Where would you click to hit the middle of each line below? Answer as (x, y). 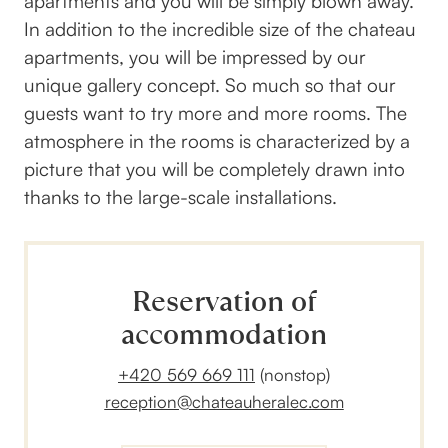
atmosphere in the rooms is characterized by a (217, 141)
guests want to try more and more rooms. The (215, 113)
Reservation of (224, 301)
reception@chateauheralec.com (224, 401)
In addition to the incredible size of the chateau (220, 29)
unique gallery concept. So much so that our (210, 85)
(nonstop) (292, 374)
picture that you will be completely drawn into (214, 169)
